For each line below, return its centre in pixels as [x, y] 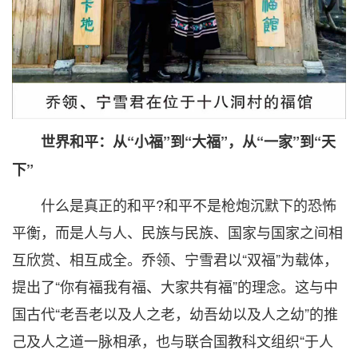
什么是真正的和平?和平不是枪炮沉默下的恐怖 [174, 204]
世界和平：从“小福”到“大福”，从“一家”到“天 [174, 141]
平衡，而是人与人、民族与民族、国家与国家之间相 [177, 231]
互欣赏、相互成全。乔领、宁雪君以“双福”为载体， [175, 259]
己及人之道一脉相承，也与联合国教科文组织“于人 [173, 340]
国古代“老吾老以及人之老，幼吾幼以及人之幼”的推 [175, 313]
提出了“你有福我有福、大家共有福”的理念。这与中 [175, 286]
